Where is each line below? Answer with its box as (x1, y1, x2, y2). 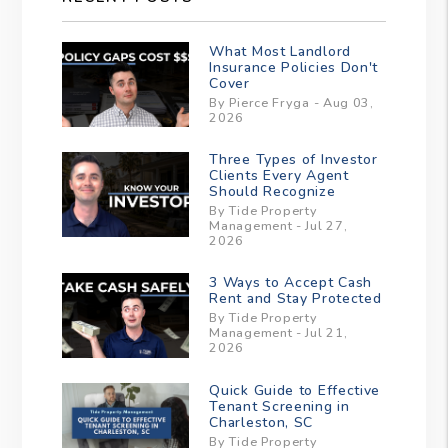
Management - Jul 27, (209, 216, 348, 234)
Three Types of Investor (209, 149, 378, 169)
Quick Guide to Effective (209, 380, 381, 400)
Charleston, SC (209, 412, 314, 432)
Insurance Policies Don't (209, 57, 379, 77)
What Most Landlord (209, 41, 351, 61)
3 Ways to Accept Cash (209, 273, 373, 293)
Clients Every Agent (209, 165, 349, 185)
